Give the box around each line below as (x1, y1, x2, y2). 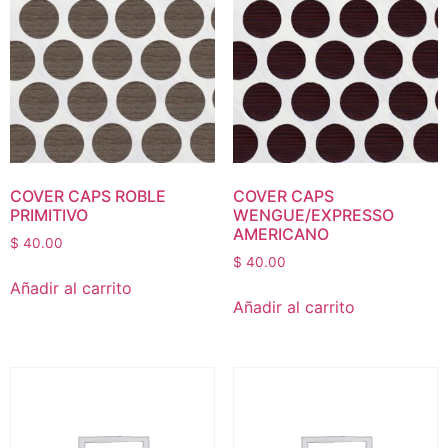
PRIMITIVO (10, 205, 88, 226)
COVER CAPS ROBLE (10, 186, 166, 207)
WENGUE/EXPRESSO (232, 205, 394, 226)
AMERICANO (232, 224, 329, 245)
